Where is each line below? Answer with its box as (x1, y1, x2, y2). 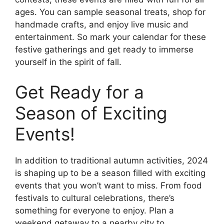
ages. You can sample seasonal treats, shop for (15, 7, 205, 17)
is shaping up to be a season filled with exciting (15, 167, 205, 178)
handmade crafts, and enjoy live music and (15, 19, 188, 30)
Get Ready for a (15, 81, 144, 102)
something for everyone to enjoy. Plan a (15, 205, 174, 215)
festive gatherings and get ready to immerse (15, 44, 193, 55)
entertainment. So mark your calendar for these (15, 32, 206, 42)
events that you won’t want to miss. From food (15, 180, 202, 190)
